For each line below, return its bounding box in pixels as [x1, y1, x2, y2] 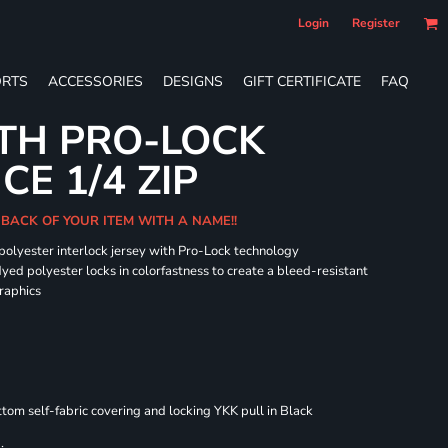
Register [352, 15, 400, 31]
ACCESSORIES [48, 71, 143, 91]
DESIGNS [163, 71, 223, 91]
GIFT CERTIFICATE [243, 71, 361, 91]
